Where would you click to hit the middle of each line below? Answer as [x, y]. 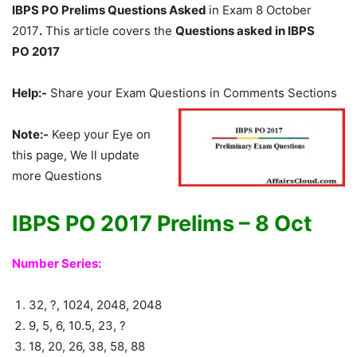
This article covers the [109, 30]
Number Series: [57, 263]
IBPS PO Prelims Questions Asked [110, 10]
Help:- [29, 92]
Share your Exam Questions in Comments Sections [192, 92]
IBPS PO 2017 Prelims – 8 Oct [162, 223]
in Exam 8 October [260, 10]
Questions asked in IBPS [245, 30]
